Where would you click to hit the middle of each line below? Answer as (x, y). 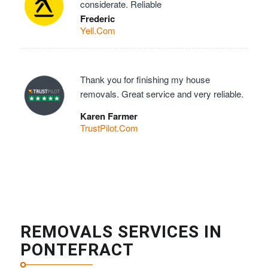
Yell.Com (98, 31)
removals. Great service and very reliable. (162, 94)
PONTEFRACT (77, 250)
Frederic (97, 19)
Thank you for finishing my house (145, 80)
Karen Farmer (109, 116)
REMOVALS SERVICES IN (121, 232)
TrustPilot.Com (109, 128)
